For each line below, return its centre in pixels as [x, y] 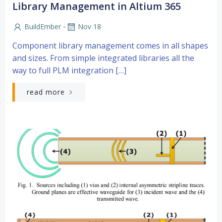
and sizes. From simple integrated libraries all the [103, 58]
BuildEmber [43, 26]
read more [46, 92]
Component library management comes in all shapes [110, 45]
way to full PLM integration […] [69, 70]
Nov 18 [89, 26]
